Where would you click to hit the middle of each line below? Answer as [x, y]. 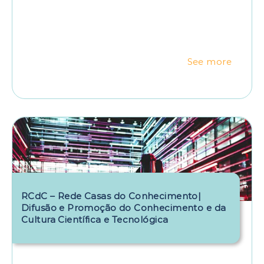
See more [209, 62]
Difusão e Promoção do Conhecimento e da [124, 207]
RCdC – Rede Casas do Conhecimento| [111, 196]
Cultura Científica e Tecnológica [95, 219]
